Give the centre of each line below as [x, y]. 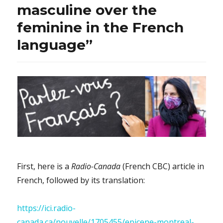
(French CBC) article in [163, 166]
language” [55, 45]
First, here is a [43, 166]
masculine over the [87, 10]
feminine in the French [101, 27]
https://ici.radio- [47, 208]
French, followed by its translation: [81, 180]
